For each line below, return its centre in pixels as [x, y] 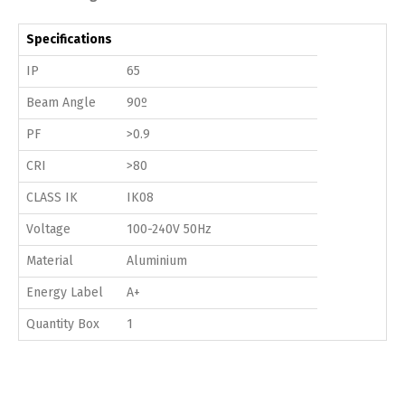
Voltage [48, 229]
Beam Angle [61, 102]
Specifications [69, 39]
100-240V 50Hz [169, 229]
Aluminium [157, 260]
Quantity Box [63, 324]
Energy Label [65, 292]
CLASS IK [52, 197]
